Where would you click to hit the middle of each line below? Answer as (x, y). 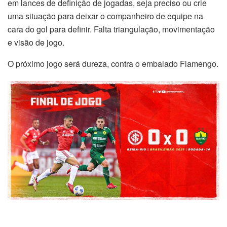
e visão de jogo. (36, 42)
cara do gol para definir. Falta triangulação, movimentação (111, 29)
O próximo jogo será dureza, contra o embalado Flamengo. (113, 63)
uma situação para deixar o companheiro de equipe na (105, 16)
